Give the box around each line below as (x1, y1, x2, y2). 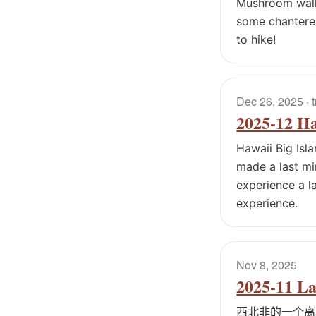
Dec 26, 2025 (236, 93, 304, 110)
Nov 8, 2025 (236, 256, 298, 273)
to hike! (236, 32, 276, 47)
